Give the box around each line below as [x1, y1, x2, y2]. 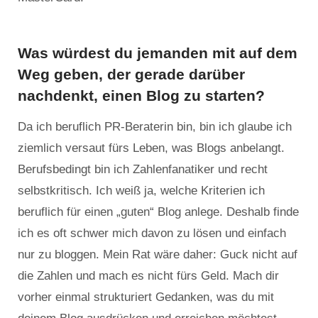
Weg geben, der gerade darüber [18, 66, 245, 83]
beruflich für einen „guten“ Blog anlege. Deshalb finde [18, 205, 299, 219]
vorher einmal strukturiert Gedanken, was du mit [18, 290, 274, 305]
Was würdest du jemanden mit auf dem [18, 45, 297, 62]
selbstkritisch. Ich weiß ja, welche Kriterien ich [18, 184, 265, 198]
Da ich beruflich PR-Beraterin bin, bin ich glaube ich [18, 120, 292, 134]
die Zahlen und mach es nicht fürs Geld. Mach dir [18, 269, 279, 283]
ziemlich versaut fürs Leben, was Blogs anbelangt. [18, 141, 285, 155]
